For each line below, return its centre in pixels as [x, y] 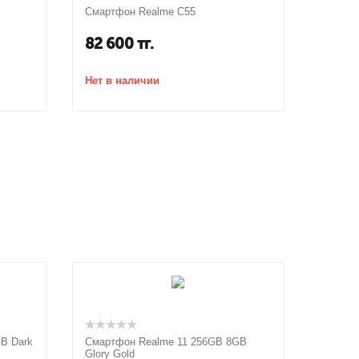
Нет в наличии [122, 81]
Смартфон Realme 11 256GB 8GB [165, 342]
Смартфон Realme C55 [140, 12]
